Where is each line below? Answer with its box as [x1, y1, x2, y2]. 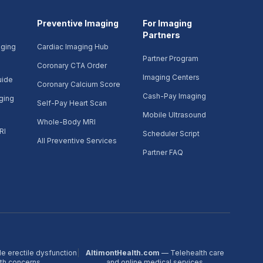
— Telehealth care [159, 248, 224, 257]
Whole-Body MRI [36, 117, 96, 126]
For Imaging [143, 18, 193, 28]
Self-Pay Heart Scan [36, 99, 107, 107]
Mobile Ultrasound [143, 110, 207, 119]
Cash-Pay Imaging [143, 92, 207, 100]
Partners [143, 30, 181, 40]
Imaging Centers [143, 73, 200, 82]
